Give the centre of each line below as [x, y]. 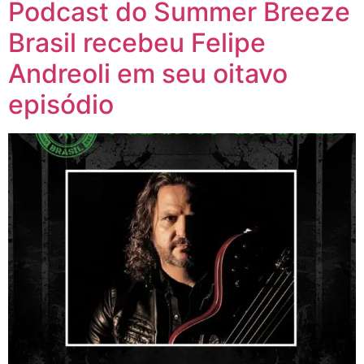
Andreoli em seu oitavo [148, 74]
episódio [61, 105]
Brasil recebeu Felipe [137, 43]
